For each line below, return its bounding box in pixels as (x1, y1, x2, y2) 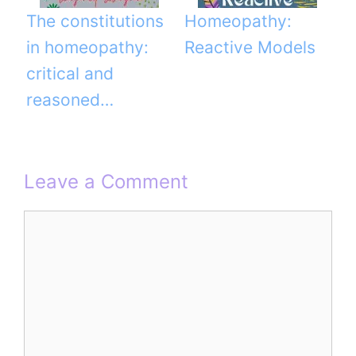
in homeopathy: (26, 37, 149, 58)
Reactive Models (184, 37, 315, 58)
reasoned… (26, 90, 114, 110)
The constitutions (26, 11, 164, 32)
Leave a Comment (24, 170, 188, 194)
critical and (26, 64, 114, 84)
